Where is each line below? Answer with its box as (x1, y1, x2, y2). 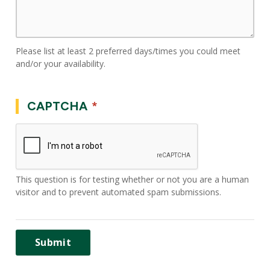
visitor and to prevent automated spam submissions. (16, 186, 222, 198)
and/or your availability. (16, 57, 106, 69)
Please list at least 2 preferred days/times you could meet (16, 45, 241, 57)
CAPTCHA (27, 98, 90, 113)
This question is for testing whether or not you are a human (16, 174, 250, 186)
